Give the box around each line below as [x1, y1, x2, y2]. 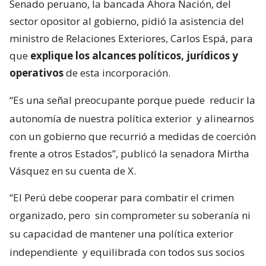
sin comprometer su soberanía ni [95, 208, 251, 223]
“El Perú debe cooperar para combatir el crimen [9, 191, 234, 205]
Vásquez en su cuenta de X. [9, 164, 136, 178]
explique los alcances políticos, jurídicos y [30, 49, 238, 63]
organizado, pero [9, 208, 93, 223]
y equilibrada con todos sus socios [83, 245, 245, 259]
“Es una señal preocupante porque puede [9, 93, 207, 107]
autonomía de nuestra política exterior [9, 112, 192, 126]
